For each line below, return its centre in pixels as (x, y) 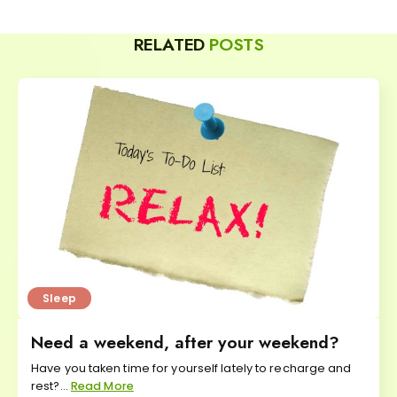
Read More (102, 386)
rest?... (51, 386)
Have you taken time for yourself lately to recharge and (191, 369)
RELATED (171, 45)
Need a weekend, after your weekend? (185, 343)
